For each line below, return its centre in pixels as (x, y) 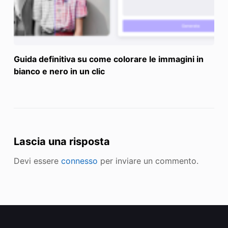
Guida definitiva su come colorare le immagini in (108, 59)
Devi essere (37, 161)
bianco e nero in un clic (59, 71)
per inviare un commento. (148, 161)
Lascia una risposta (62, 141)
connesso (79, 161)
